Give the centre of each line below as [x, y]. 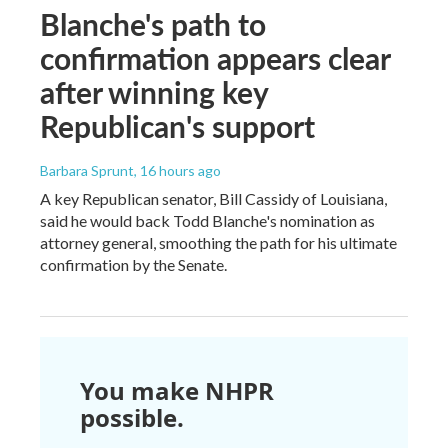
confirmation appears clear [215, 58]
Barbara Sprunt [87, 171]
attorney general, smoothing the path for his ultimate [218, 243]
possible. [132, 418]
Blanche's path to [153, 24]
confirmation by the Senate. [133, 265]
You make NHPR [177, 391]
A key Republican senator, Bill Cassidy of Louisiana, [213, 199]
